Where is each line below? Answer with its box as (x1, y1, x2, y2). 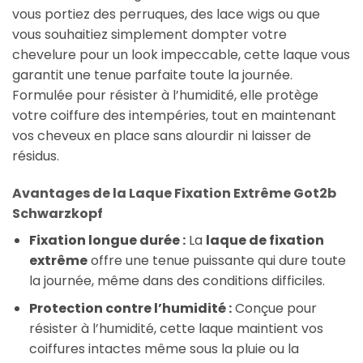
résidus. (12, 146, 59, 165)
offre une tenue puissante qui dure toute (87, 250, 346, 270)
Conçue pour (231, 299, 317, 318)
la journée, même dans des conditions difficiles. (28, 271, 325, 290)
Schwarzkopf (12, 203, 103, 223)
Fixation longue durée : (28, 230, 186, 250)
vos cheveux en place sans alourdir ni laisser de (12, 126, 311, 145)
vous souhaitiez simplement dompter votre (12, 24, 287, 44)
